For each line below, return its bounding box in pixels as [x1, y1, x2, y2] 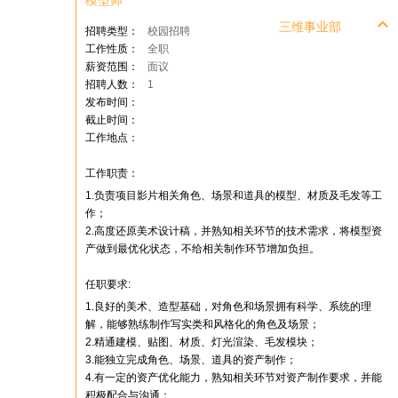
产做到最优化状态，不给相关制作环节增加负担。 [85, 243, 320, 255]
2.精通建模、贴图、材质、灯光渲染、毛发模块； [85, 336, 318, 348]
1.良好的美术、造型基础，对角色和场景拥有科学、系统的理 [85, 300, 371, 313]
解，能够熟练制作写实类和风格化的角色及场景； [85, 318, 320, 330]
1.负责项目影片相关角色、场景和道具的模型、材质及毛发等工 [85, 189, 382, 202]
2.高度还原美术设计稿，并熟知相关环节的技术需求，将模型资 [85, 225, 382, 237]
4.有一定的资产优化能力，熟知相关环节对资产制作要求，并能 [85, 371, 382, 384]
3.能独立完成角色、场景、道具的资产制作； [85, 354, 297, 366]
